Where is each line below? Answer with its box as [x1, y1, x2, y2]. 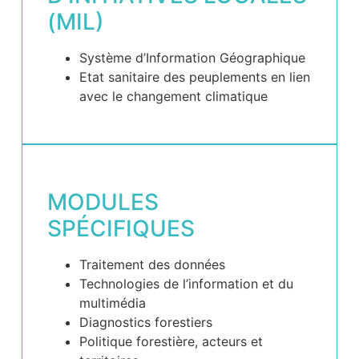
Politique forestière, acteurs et [79, 333, 264, 350]
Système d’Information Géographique [79, 49, 306, 66]
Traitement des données [79, 256, 226, 273]
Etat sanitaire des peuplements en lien [79, 68, 311, 85]
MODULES [47, 188, 159, 216]
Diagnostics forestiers [79, 314, 213, 331]
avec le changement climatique [79, 87, 268, 104]
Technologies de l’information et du [79, 276, 294, 292]
